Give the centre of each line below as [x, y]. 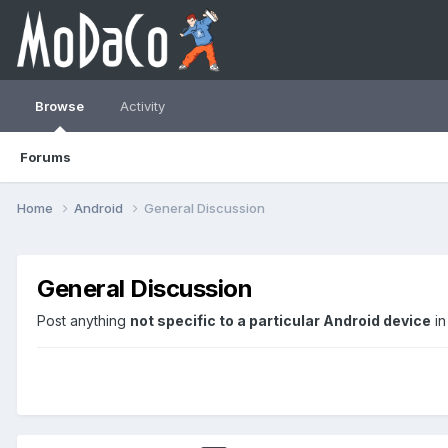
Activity [142, 106]
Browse [59, 106]
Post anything [83, 320]
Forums [45, 157]
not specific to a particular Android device [280, 320]
